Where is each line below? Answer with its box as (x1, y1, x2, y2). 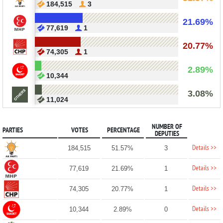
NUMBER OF (151, 122, 182, 131)
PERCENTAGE (107, 126, 140, 135)
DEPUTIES (154, 129, 179, 138)
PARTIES (2, 126, 23, 135)
